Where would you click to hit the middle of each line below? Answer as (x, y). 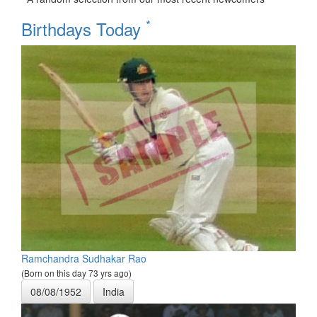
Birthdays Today (83, 28)
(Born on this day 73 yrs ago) (76, 272)
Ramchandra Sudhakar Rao (84, 258)
